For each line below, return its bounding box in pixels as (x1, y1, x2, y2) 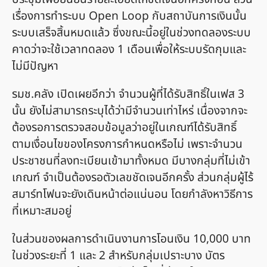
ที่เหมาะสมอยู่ (12, 202, 72, 220)
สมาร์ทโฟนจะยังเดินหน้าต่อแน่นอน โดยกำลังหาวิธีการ (12, 185, 253, 203)
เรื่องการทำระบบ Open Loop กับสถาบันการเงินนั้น (12, 7, 247, 25)
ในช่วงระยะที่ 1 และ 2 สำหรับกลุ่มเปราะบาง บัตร (12, 247, 225, 265)
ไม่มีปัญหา (12, 57, 58, 75)
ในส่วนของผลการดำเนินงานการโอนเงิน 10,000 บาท (12, 231, 251, 249)
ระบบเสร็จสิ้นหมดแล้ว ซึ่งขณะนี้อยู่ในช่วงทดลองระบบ (12, 24, 251, 42)
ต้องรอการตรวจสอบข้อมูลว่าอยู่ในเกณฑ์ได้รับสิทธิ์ (12, 119, 237, 136)
